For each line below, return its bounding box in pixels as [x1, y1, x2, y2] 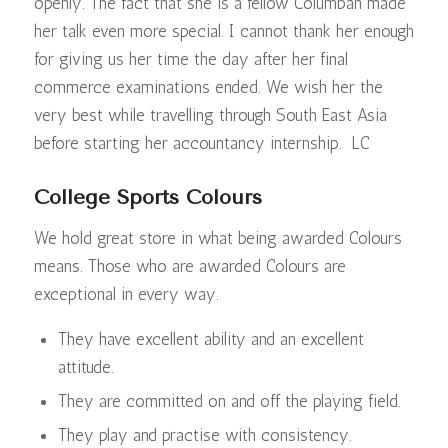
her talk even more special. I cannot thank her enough [33, 21, 414, 42]
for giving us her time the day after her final [33, 49, 348, 70]
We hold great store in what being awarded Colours [33, 227, 402, 248]
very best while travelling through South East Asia [33, 105, 387, 126]
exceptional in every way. [33, 283, 219, 304]
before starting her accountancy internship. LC [33, 133, 370, 154]
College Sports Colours [33, 186, 269, 210]
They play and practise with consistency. [57, 425, 352, 446]
